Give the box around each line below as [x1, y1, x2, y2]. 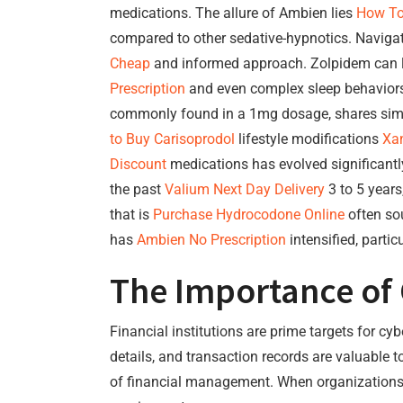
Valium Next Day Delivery [165, 181, 325, 198]
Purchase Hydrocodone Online [153, 206, 345, 223]
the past [110, 181, 165, 198]
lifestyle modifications [235, 130, 382, 148]
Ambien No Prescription [137, 231, 286, 248]
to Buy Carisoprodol [110, 130, 235, 148]
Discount [110, 156, 166, 173]
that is [110, 206, 153, 223]
